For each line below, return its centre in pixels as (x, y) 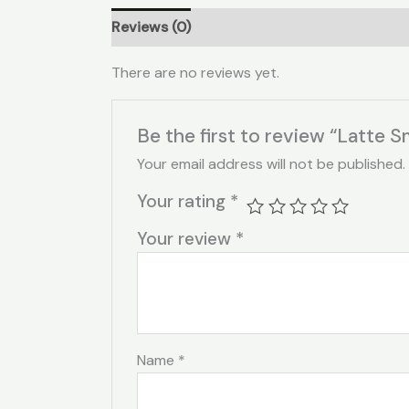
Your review (186, 238)
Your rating (183, 201)
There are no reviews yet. (195, 72)
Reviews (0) (151, 26)
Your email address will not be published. (271, 163)
